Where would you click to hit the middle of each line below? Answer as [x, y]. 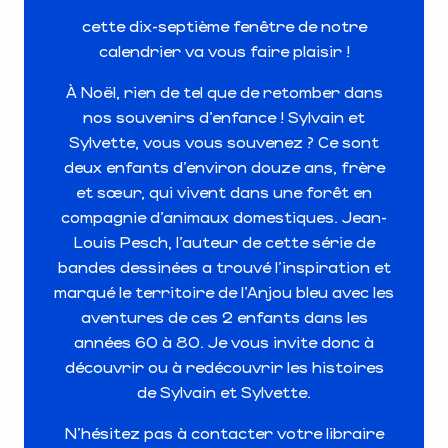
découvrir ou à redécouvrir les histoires [224, 366]
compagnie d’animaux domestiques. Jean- [224, 216]
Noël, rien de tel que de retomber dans [229, 91]
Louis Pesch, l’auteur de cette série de [224, 241]
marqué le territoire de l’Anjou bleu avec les [224, 291]
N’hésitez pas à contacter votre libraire [224, 432]
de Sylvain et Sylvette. [224, 391]
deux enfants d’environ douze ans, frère [224, 166]
